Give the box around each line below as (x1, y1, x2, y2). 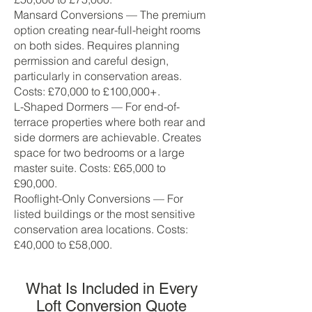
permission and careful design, (14, 54, 169, 68)
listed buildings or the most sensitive (14, 207, 195, 221)
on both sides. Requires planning (14, 38, 180, 52)
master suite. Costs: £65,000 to (14, 161, 166, 175)
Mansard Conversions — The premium (14, 8, 205, 22)
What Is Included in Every (25, 280, 198, 297)
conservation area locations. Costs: (14, 222, 188, 236)
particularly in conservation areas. (14, 69, 182, 83)
